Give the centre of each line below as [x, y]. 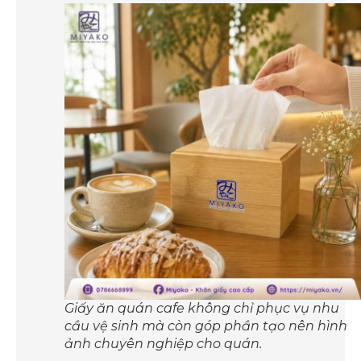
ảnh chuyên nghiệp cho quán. [163, 343]
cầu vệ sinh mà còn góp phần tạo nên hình [206, 326]
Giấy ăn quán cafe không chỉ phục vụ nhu [202, 308]
